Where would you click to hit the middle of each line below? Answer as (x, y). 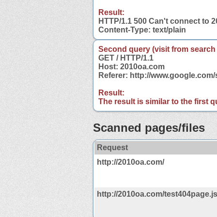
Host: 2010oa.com (132, 66)
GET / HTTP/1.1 (126, 58)
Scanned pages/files (149, 127)
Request (112, 147)
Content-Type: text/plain (142, 30)
